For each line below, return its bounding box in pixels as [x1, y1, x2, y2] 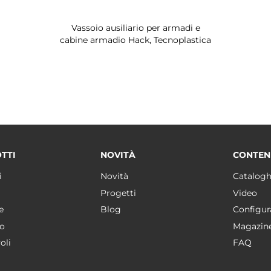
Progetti [100, 187, 136, 198]
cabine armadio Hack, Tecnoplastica [60, 34, 211, 45]
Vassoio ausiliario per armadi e [71, 22, 200, 33]
